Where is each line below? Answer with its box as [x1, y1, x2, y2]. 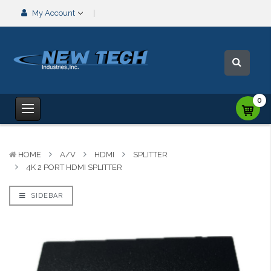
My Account [30, 8, 77, 18]
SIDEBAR [28, 192, 63, 200]
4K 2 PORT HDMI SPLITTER [26, 163, 122, 172]
